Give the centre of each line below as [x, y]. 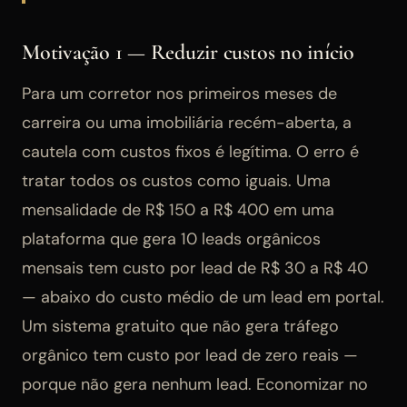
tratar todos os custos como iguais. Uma [176, 180]
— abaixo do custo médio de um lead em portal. [203, 297]
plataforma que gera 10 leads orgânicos [171, 238]
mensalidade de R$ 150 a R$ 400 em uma [178, 209]
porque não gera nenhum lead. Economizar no [195, 384]
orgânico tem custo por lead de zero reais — [190, 355]
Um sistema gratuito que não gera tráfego [180, 326]
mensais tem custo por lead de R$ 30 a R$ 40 [195, 268]
